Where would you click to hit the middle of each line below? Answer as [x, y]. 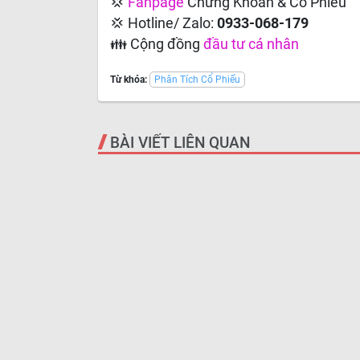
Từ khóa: [129, 80]
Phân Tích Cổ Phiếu [197, 80]
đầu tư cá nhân [251, 44]
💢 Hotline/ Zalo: [164, 23]
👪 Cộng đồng [157, 44]
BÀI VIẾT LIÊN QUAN [180, 143]
